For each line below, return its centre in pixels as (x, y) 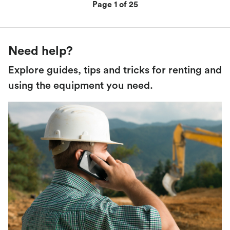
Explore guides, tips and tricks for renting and (115, 70)
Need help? (41, 51)
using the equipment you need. (81, 85)
